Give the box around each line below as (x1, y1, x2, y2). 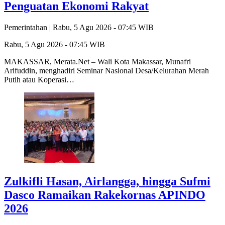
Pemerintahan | (4, 23, 53, 32)
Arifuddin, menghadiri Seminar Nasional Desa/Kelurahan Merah (4, 66, 209, 75)
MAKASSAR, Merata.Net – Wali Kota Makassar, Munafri (4, 57, 191, 66)
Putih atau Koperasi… (4, 75, 74, 84)
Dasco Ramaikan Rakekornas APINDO (4, 188, 205, 201)
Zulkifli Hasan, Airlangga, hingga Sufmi (4, 174, 210, 188)
